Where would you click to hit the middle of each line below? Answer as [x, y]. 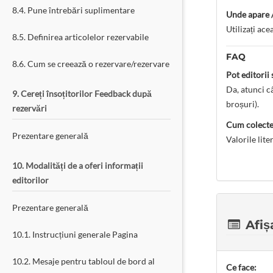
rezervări [30, 108]
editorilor [30, 180]
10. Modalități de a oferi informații [78, 165]
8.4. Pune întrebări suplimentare [73, 10]
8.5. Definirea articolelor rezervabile [80, 37]
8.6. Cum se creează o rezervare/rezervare [91, 64]
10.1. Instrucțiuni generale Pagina [75, 234]
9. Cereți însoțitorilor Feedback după [82, 94]
